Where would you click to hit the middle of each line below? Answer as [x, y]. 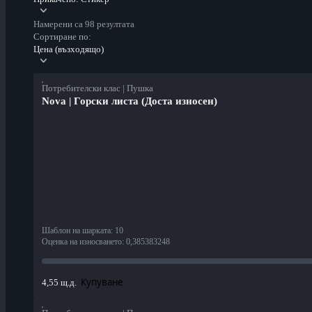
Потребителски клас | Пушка [97, 88]
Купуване [102, 282]
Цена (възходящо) [69, 49]
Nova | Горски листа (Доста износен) [130, 101]
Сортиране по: [62, 37]
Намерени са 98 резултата [84, 24]
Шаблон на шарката [76, 231]
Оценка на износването [82, 242]
